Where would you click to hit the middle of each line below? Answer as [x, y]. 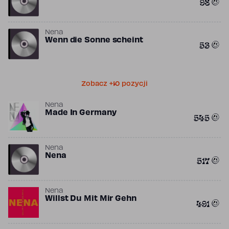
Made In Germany [81, 113]
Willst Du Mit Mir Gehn [91, 199]
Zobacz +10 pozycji [114, 84]
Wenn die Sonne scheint [94, 40]
